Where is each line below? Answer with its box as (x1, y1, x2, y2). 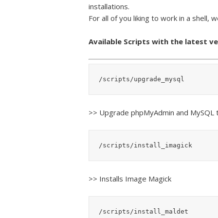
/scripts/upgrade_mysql (99, 75, 184, 83)
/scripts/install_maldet (99, 207, 188, 215)
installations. (89, 1, 129, 11)
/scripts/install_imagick (99, 141, 192, 149)
